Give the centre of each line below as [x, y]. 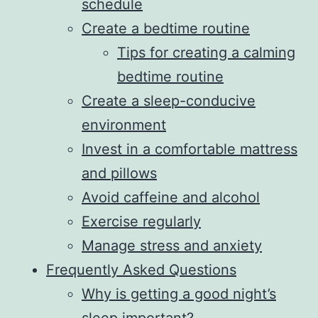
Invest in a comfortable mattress [190, 149]
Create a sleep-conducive [169, 101]
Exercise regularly [141, 222]
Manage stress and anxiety [172, 246]
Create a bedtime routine [166, 29]
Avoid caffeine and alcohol [171, 198]
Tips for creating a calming [206, 53]
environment [124, 125]
